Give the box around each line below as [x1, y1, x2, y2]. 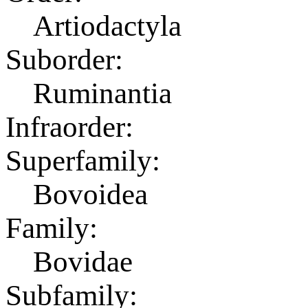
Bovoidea [33, 177, 148, 210]
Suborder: [5, 43, 123, 76]
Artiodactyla [33, 9, 181, 42]
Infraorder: [5, 110, 133, 143]
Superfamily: [5, 144, 160, 177]
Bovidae [33, 245, 133, 278]
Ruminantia [33, 76, 172, 109]
